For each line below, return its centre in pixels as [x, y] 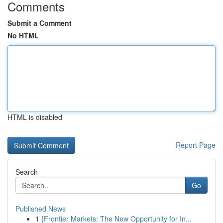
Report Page [196, 145]
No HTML [23, 35]
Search [27, 172]
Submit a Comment [40, 23]
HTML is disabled [35, 117]
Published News [41, 209]
